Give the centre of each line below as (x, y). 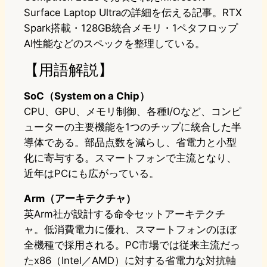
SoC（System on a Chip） (87, 96)
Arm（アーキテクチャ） (80, 199)
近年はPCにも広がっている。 (91, 174)
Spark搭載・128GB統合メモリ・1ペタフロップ (131, 28)
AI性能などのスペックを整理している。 (114, 44)
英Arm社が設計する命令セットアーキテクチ (125, 214)
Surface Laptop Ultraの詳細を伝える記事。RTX (133, 13)
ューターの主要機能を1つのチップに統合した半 (133, 127)
